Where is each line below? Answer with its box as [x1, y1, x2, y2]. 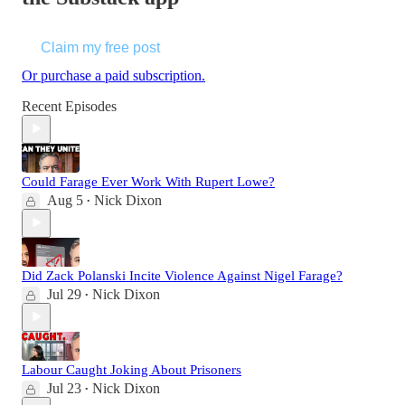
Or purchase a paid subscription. [22, 67, 205, 83]
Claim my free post [41, 39, 160, 55]
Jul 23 [47, 380, 81, 396]
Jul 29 [47, 286, 81, 302]
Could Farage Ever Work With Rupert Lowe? [22, 174, 275, 189]
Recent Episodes [22, 98, 117, 114]
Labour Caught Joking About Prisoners [22, 362, 241, 377]
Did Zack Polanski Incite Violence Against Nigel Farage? [22, 268, 343, 283]
